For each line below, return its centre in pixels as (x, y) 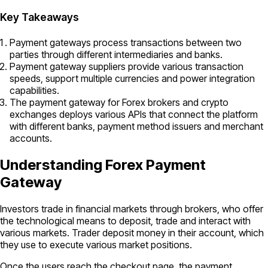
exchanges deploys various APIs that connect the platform (134, 114)
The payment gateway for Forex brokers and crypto (119, 102)
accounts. (31, 138)
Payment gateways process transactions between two (126, 42)
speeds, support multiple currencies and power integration (132, 78)
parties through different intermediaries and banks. (116, 54)
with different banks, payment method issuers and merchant (136, 126)
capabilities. (34, 90)
